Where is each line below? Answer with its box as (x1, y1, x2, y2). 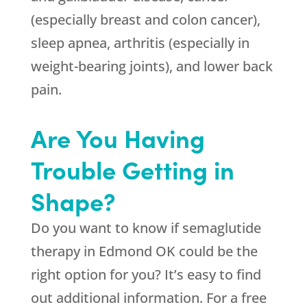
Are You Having (30, 121, 205, 155)
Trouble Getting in (30, 152, 234, 186)
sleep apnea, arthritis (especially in (30, 34, 249, 53)
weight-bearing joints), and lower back (30, 57, 273, 76)
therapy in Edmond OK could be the (30, 242, 258, 261)
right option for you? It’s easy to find (30, 265, 261, 284)
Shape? (30, 184, 116, 218)
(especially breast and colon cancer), (30, 10, 260, 29)
